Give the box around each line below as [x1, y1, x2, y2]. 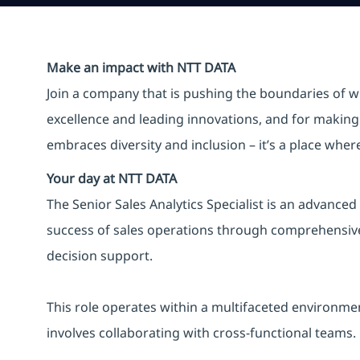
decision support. [47, 246, 153, 264]
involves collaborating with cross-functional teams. [47, 323, 356, 342]
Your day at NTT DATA [47, 169, 177, 187]
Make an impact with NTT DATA [47, 58, 235, 76]
